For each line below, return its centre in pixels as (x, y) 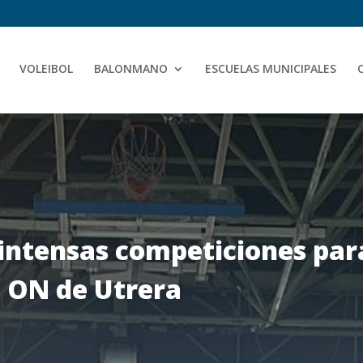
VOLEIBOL (46, 68)
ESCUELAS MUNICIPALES (271, 68)
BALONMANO (131, 68)
